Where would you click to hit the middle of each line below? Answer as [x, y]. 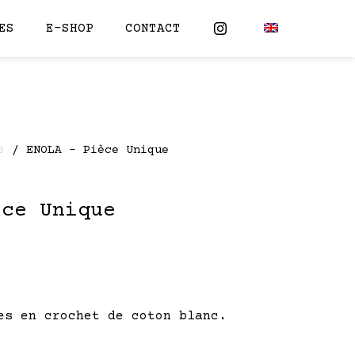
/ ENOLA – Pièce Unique [87, 150]
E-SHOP [69, 29]
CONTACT [153, 29]
